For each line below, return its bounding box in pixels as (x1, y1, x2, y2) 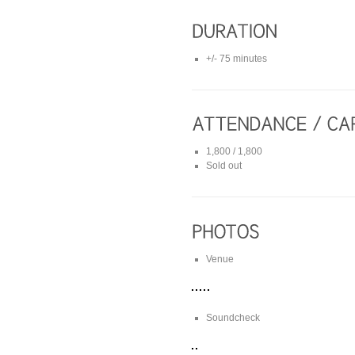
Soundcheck (206, 311, 260, 323)
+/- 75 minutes (206, 52, 267, 64)
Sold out (206, 160, 242, 172)
